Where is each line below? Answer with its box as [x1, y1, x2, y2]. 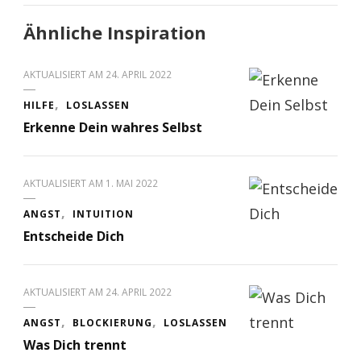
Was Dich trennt [23, 336, 127, 355]
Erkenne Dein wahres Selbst [23, 118, 202, 137]
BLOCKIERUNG [73, 316, 152, 330]
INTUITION [73, 207, 134, 222]
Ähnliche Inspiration [23, 21, 206, 45]
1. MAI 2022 [106, 176, 158, 191]
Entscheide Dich [23, 227, 124, 246]
